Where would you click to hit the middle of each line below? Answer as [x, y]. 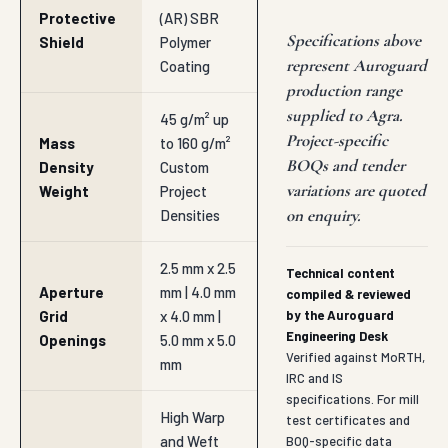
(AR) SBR [189, 18]
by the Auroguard [340, 315]
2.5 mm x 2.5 [198, 268]
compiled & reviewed [348, 294]
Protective [77, 18]
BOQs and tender [345, 166]
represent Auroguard [356, 66]
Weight [64, 191]
